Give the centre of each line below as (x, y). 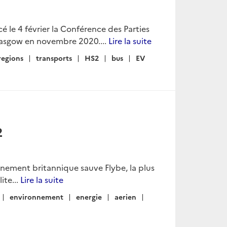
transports (54, 58)
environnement (36, 196)
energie (89, 196)
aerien (125, 196)
